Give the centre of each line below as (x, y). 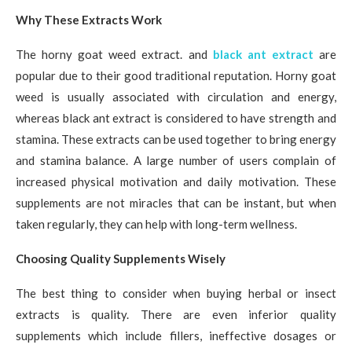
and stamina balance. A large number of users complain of (176, 160)
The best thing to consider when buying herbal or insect (176, 293)
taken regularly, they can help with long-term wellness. (156, 224)
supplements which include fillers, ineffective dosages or (176, 335)
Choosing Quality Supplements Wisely (121, 258)
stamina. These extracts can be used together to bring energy (176, 139)
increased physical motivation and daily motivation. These (176, 181)
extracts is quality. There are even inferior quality (176, 314)
